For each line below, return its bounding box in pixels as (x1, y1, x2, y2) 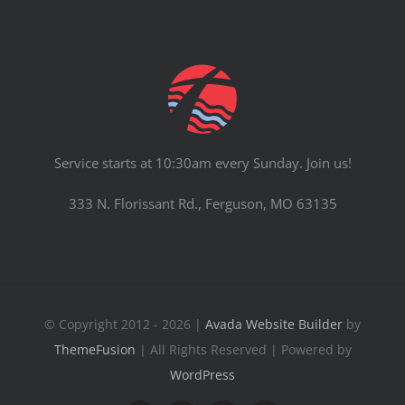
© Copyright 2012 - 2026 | (44, 315, 205, 333)
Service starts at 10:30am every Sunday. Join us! (53, 153, 352, 172)
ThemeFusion (53, 340, 136, 358)
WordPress (170, 365, 235, 383)
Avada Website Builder (205, 315, 343, 333)
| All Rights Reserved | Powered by (135, 340, 352, 358)
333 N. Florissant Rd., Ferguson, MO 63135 (68, 193, 337, 212)
